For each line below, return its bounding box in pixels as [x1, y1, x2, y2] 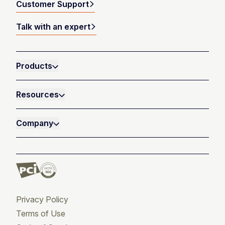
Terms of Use [16, 208, 65, 219]
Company [16, 118, 53, 129]
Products [16, 61, 52, 71]
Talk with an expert [16, 22, 90, 32]
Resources [16, 89, 59, 100]
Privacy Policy [16, 194, 68, 205]
